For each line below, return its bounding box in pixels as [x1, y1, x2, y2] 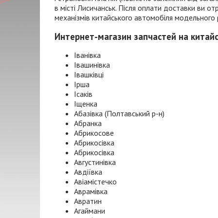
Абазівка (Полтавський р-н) [74, 109, 164, 119]
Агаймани [74, 206, 105, 216]
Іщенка [74, 99, 97, 109]
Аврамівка [74, 186, 108, 197]
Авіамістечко [74, 177, 117, 187]
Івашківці [74, 70, 104, 80]
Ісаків [74, 89, 92, 99]
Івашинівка [74, 60, 110, 70]
